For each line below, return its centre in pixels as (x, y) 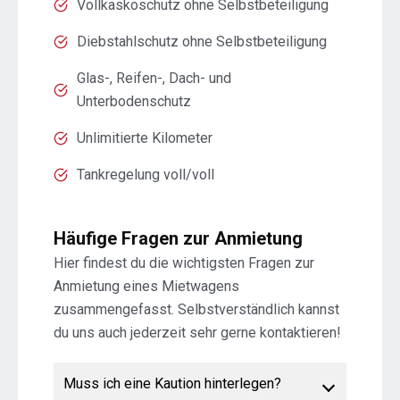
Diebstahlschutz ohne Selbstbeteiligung (202, 42)
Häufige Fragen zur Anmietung (178, 239)
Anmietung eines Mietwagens (146, 287)
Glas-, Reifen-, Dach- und (154, 79)
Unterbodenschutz (134, 102)
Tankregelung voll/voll (146, 175)
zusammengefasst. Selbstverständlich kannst (196, 310)
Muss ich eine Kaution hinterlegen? (172, 384)
